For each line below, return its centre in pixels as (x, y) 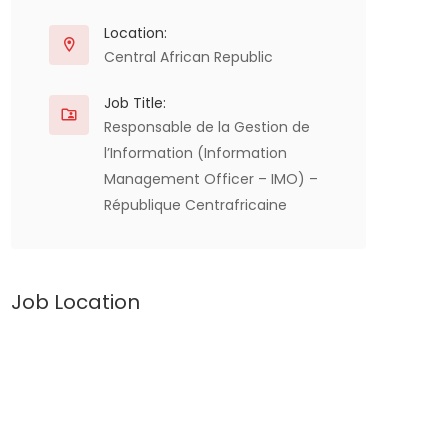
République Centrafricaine (195, 205)
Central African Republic (188, 57)
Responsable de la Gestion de (207, 127)
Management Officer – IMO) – (211, 179)
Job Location (75, 302)
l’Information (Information (195, 153)
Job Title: (135, 103)
